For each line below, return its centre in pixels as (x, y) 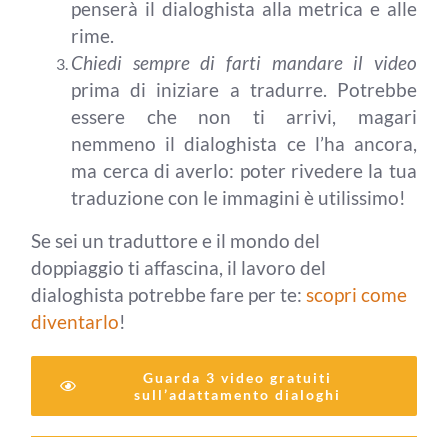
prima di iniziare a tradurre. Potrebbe (244, 90)
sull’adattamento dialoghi (238, 395)
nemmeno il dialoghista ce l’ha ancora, (244, 144)
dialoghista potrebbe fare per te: (169, 295)
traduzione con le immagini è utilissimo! (239, 198)
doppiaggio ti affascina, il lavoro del (179, 268)
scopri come (357, 295)
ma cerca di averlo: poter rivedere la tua (244, 171)
